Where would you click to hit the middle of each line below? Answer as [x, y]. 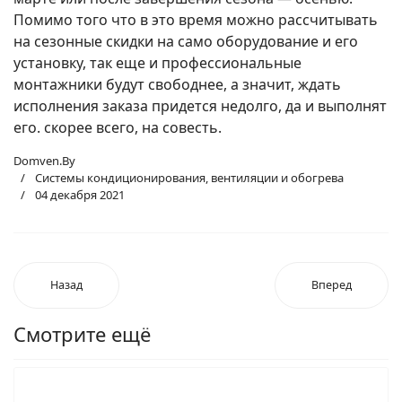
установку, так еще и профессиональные [157, 63]
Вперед [332, 285]
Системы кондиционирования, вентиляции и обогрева [189, 178]
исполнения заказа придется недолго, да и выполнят [200, 106]
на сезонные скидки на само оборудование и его [186, 42]
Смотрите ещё [82, 334]
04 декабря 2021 [80, 195]
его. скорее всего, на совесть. [118, 128]
